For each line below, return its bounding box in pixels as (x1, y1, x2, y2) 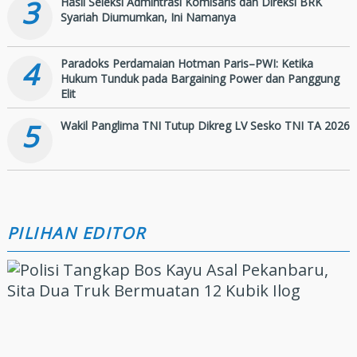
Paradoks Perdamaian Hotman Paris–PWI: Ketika (60, 56, 313, 72)
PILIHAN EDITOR (6, 222, 146, 245)
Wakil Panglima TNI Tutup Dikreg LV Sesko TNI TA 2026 (60, 118, 350, 134)
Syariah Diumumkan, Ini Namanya (60, 9, 236, 25)
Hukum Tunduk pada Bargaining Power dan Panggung (60, 71, 339, 87)
